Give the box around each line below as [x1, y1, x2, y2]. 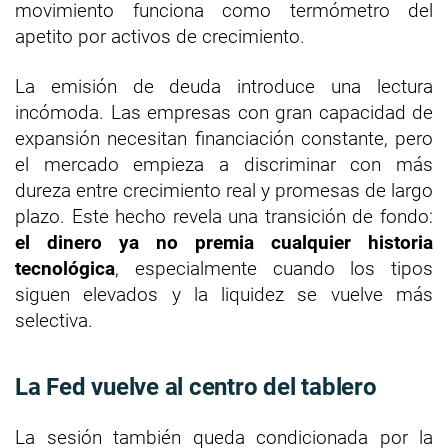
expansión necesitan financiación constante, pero [15, 126, 433, 150]
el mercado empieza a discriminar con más [15, 152, 433, 176]
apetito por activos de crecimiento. [15, 24, 305, 48]
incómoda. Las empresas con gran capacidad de [15, 100, 433, 124]
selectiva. [15, 308, 93, 332]
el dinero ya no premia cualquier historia [15, 230, 433, 254]
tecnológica [15, 256, 115, 280]
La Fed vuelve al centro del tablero [15, 372, 377, 401]
